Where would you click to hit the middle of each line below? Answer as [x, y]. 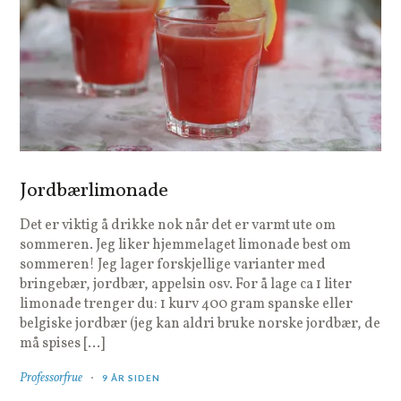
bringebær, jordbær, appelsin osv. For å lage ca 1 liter [186, 284]
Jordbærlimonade [96, 191]
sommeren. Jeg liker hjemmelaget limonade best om [186, 245]
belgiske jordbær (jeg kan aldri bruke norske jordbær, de [200, 324]
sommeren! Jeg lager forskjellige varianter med [173, 264]
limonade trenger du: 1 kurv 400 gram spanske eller [187, 304]
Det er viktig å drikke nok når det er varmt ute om [178, 225]
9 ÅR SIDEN [132, 377]
